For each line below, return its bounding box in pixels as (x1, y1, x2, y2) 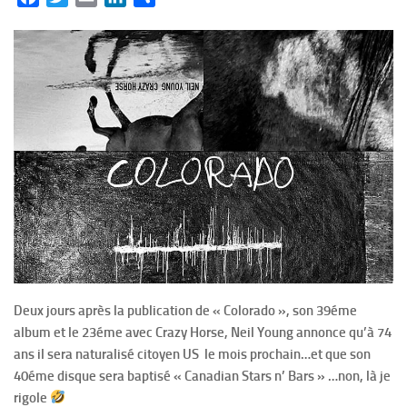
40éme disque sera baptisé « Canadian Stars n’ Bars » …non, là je (14, 367, 391, 384)
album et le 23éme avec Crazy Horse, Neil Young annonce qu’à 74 (14, 323, 392, 341)
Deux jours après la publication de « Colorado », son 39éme (14, 302, 357, 319)
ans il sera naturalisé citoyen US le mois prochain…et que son (14, 345, 371, 362)
